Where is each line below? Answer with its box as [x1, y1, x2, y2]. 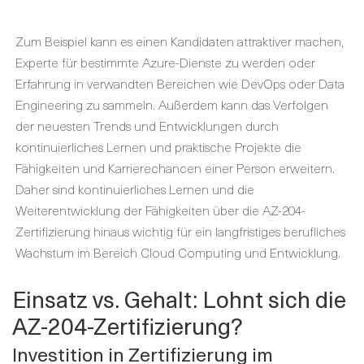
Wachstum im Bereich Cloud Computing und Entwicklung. [15, 242, 340, 262]
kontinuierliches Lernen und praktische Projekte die [15, 136, 301, 156]
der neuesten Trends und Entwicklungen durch [15, 115, 279, 135]
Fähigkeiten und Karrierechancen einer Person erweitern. [15, 158, 335, 177]
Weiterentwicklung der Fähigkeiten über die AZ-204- [15, 200, 305, 219]
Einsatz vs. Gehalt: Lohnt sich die [12, 281, 346, 316]
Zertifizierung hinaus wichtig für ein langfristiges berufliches [15, 221, 345, 240]
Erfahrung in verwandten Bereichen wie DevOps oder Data [15, 73, 344, 93]
